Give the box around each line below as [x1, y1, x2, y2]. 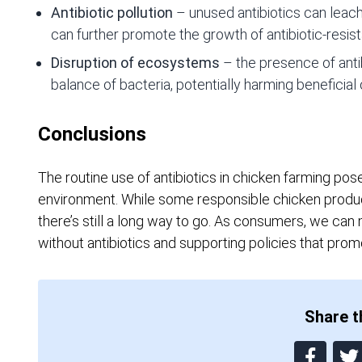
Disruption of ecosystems [51, 53, 220, 71]
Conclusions [38, 122, 146, 145]
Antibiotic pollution [51, 3, 173, 21]
